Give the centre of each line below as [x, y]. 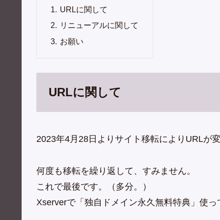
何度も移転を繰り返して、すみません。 [116, 171]
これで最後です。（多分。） [94, 186]
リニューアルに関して [99, 25]
